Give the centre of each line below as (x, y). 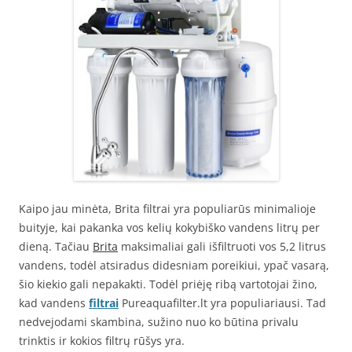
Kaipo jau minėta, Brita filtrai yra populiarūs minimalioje (167, 208)
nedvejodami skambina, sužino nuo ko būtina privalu (159, 321)
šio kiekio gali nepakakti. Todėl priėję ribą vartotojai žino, (168, 284)
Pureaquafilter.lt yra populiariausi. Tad (222, 302)
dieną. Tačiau (56, 246)
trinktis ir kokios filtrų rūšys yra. (102, 340)
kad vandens (54, 302)
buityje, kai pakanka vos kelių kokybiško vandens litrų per (169, 227)
